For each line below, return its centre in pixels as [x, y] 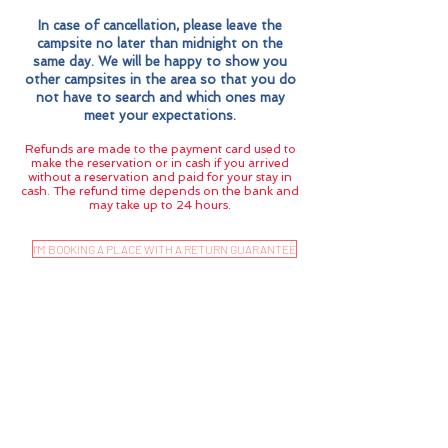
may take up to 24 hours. [160, 205]
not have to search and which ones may [160, 97]
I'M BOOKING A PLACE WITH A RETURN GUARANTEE [164, 249]
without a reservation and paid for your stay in [160, 177]
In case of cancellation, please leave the [160, 25]
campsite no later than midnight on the [160, 43]
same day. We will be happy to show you [160, 61]
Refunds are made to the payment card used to [160, 149]
